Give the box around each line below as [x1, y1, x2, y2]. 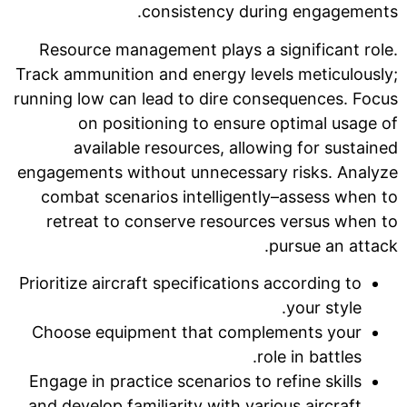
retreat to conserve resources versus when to [46, 211, 398, 231]
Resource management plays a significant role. [39, 39, 398, 59]
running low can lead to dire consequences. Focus [14, 88, 398, 108]
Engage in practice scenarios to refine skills [29, 372, 362, 392]
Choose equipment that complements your [32, 323, 362, 342]
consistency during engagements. [142, 2, 398, 22]
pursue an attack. [269, 235, 398, 255]
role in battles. [257, 347, 362, 367]
